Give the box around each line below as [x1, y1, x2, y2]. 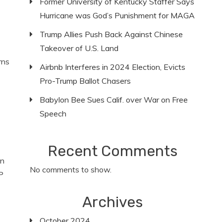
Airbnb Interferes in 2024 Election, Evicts [40, 62, 186, 72]
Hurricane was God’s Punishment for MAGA [40, 10, 195, 20]
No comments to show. [30, 165, 112, 174]
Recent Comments [48, 142, 178, 160]
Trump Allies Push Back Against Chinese [40, 29, 183, 39]
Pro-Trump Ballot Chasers [40, 76, 131, 86]
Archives [82, 193, 143, 211]
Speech [40, 109, 67, 118]
